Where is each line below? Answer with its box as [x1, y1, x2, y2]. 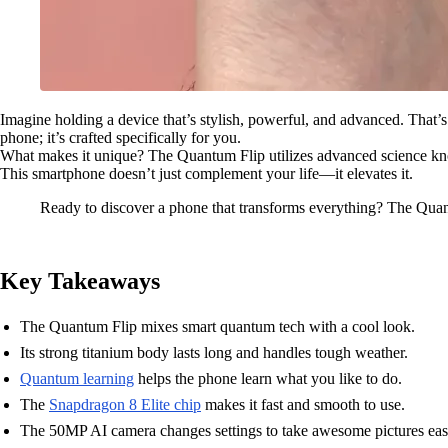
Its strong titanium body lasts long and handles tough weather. [20, 344, 408, 361]
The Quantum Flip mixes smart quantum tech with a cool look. [20, 318, 415, 335]
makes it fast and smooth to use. [201, 396, 405, 413]
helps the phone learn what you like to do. [134, 370, 402, 387]
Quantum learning [20, 370, 134, 387]
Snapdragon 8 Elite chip [49, 396, 201, 413]
